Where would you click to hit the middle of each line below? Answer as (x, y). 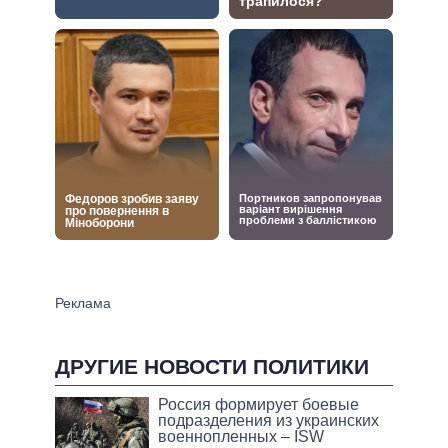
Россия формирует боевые (259, 405)
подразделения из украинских (269, 421)
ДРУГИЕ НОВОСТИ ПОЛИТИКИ (212, 367)
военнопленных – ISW (241, 437)
